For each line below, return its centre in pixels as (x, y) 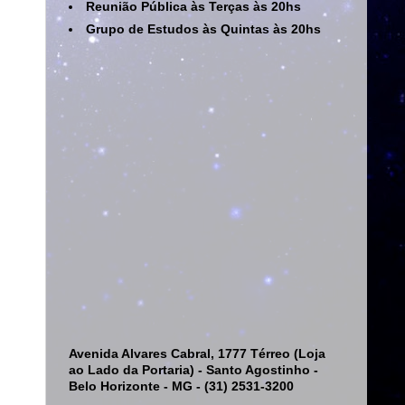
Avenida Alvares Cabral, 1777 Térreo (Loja (197, 353)
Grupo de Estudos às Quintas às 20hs (203, 29)
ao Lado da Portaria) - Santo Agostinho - (193, 370)
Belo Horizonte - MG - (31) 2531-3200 (181, 386)
